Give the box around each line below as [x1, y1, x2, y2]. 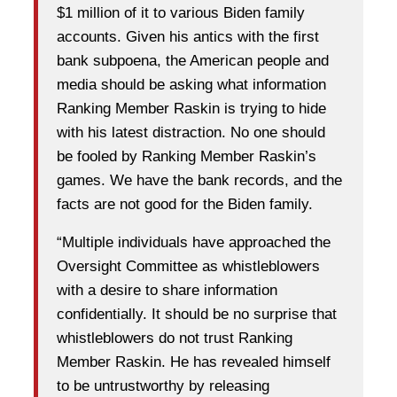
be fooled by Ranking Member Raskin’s [57, 148, 316, 166]
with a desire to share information [57, 282, 277, 300]
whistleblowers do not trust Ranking [57, 330, 292, 347]
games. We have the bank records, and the [57, 172, 342, 190]
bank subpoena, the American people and [57, 52, 329, 70]
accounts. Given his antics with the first [57, 28, 319, 46]
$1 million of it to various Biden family [57, 4, 305, 22]
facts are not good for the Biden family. [57, 196, 313, 214]
